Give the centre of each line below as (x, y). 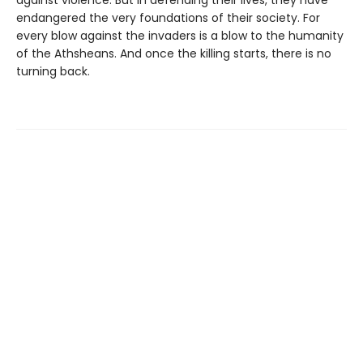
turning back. (53, 72)
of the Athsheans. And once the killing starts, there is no (174, 54)
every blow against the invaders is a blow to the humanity (180, 36)
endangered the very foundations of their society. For (168, 18)
